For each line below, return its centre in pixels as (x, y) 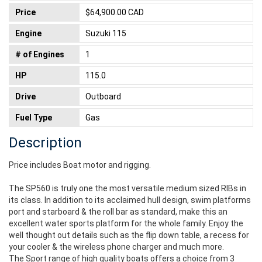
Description (45, 143)
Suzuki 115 (106, 33)
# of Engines (40, 54)
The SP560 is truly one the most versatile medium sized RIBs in (127, 188)
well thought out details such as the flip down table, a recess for (129, 235)
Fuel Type (34, 118)
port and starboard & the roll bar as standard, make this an (118, 212)
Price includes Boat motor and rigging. (82, 165)
